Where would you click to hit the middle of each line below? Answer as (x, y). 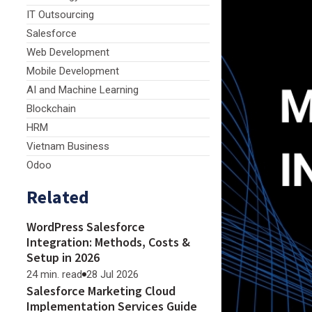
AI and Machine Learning (83, 90)
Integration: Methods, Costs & (108, 242)
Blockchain (51, 109)
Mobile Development (73, 71)
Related (58, 197)
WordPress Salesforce (86, 227)
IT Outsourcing (60, 15)
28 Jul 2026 (112, 274)
